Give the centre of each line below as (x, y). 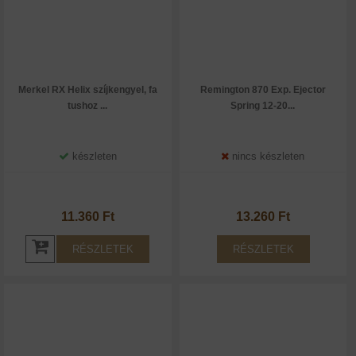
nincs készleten (267, 156)
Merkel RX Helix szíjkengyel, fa (87, 90)
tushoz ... (88, 106)
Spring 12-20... (263, 106)
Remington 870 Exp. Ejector (263, 90)
